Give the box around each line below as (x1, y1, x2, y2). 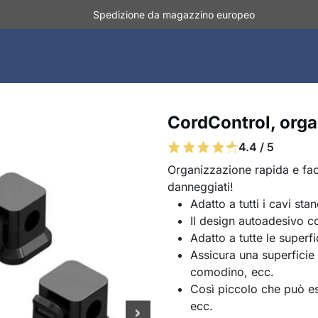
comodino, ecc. (190, 265, 274, 279)
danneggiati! (168, 180, 234, 194)
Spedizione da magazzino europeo (92, 9, 255, 21)
